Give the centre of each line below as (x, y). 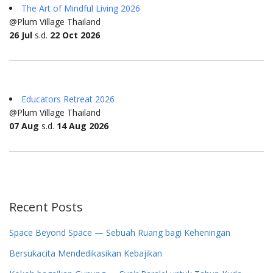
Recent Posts (46, 207)
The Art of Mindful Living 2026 (81, 8)
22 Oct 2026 (75, 35)
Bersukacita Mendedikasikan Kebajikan (86, 253)
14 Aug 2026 (83, 126)
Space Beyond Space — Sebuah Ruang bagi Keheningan (120, 232)
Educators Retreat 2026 (68, 99)
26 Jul (21, 35)
